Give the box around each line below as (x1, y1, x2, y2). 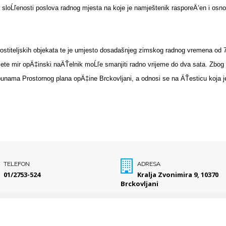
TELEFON (3, 160, 30, 167)
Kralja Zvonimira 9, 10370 (137, 170, 219, 179)
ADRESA (137, 160, 161, 167)
